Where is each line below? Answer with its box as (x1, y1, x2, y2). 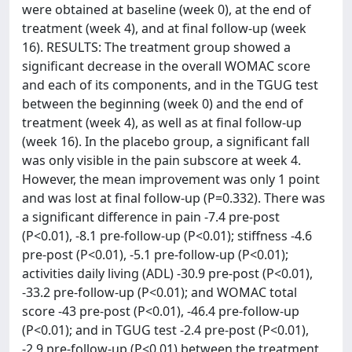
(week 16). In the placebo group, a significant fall (22, 133, 310, 150)
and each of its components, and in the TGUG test (22, 76, 318, 93)
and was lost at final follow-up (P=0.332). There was (22, 189, 325, 207)
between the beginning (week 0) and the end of (22, 95, 303, 112)
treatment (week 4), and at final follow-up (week (22, 20, 306, 37)
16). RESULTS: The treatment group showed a (22, 38, 291, 56)
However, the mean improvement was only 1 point (22, 170, 320, 188)
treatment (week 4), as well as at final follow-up (22, 114, 302, 131)
